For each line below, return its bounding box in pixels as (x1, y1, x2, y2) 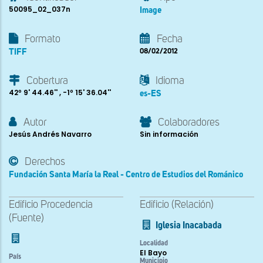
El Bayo (140, 248, 167, 258)
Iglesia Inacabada (156, 221, 222, 231)
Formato (25, 34, 60, 45)
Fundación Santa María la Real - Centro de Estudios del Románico (9, 170, 243, 180)
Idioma (156, 76, 184, 87)
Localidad (140, 240, 168, 248)
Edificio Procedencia (9, 200, 93, 211)
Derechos (25, 157, 65, 168)
